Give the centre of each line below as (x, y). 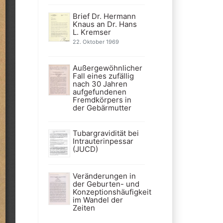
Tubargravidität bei (106, 133)
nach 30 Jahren (100, 84)
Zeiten (84, 208)
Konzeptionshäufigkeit (112, 192)
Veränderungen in (104, 176)
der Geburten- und (106, 184)
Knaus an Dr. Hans (105, 24)
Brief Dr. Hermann (104, 16)
